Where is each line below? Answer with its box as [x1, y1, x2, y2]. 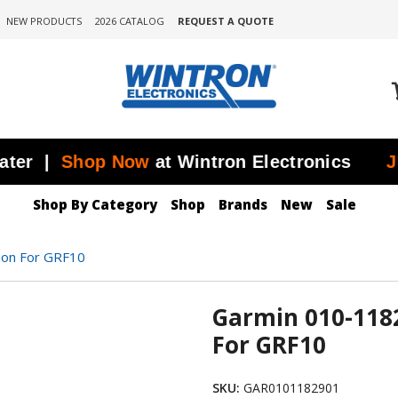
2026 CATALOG [94, 14, 164, 28]
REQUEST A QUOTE [177, 14, 274, 28]
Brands [219, 195, 267, 213]
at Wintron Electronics [97, 151, 299, 171]
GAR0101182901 [243, 378, 339, 396]
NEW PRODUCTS [5, 14, 82, 28]
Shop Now [8, 151, 98, 171]
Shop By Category [33, 195, 157, 213]
